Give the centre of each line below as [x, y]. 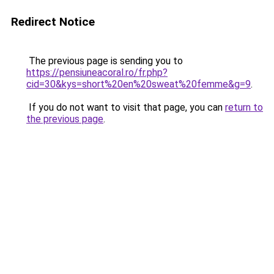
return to [244, 107]
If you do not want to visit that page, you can [126, 107]
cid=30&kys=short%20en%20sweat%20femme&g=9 [139, 84]
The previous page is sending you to [105, 61]
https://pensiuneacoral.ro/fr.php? [97, 72]
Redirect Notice [53, 22]
